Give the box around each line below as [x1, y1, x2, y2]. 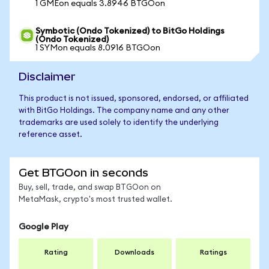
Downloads [115, 249, 154, 256]
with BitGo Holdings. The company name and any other [19, 107, 229, 115]
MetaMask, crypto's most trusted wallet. [19, 196, 172, 204]
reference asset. [19, 131, 82, 139]
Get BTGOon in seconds [19, 166, 148, 179]
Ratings [199, 249, 227, 256]
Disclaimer [19, 70, 76, 83]
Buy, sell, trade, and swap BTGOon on [19, 184, 161, 192]
